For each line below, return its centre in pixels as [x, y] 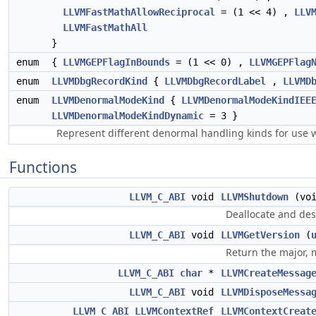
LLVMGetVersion [260, 235]
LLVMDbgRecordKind [99, 81]
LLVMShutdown [255, 197]
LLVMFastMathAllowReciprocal [139, 12]
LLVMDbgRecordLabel [215, 81]
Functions [43, 167]
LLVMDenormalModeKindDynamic [128, 116]
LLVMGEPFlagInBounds [116, 62]
